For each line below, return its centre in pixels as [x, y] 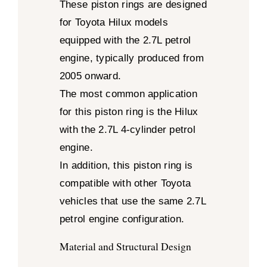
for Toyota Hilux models [114, 23]
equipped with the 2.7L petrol [125, 41]
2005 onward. [90, 76]
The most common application [128, 94]
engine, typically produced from [131, 58]
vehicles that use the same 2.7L [132, 201]
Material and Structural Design [125, 247]
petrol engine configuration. [122, 219]
